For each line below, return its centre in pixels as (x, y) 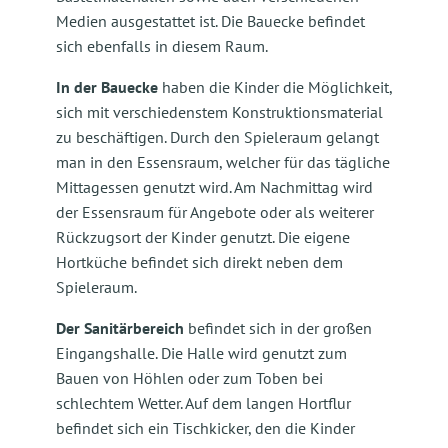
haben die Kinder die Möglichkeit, (275, 87)
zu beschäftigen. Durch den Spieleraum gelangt (217, 137)
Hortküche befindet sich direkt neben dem (199, 262)
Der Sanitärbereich (122, 328)
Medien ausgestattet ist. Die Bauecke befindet (210, 21)
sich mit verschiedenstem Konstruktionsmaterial (219, 112)
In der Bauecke (107, 87)
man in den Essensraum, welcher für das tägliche (223, 162)
